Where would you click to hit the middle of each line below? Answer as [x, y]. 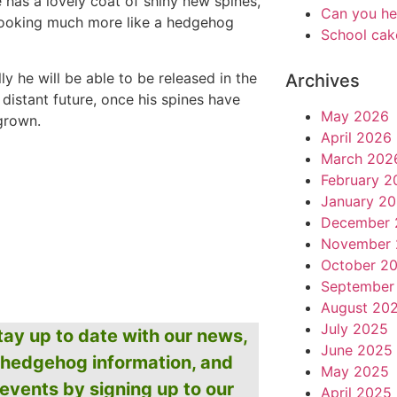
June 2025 [356, 350]
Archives [322, 80]
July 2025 [354, 328]
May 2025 [354, 371]
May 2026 [354, 116]
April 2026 [356, 137]
